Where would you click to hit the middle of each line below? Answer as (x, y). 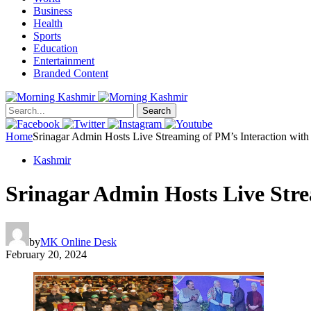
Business (53, 11)
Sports (47, 36)
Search (157, 111)
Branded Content (71, 73)
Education (56, 48)
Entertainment (64, 61)
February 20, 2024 (46, 254)
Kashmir (52, 160)
